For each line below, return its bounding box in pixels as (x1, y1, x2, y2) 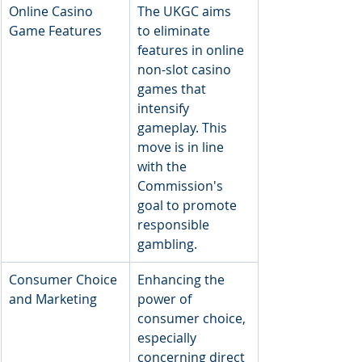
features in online (137, 41, 247, 59)
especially (137, 329, 200, 347)
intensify (137, 99, 192, 117)
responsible (137, 216, 213, 234)
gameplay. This (137, 119, 230, 137)
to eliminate (137, 22, 213, 40)
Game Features (9, 22, 102, 40)
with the (137, 158, 190, 175)
